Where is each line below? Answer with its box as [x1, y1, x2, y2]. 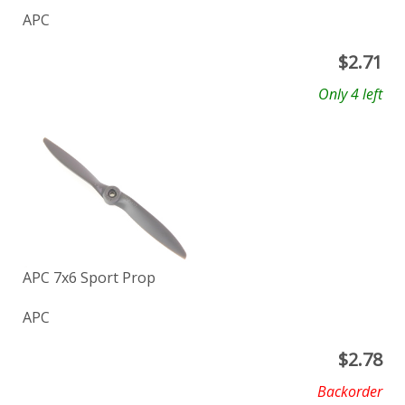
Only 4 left [318, 83, 382, 104]
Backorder [317, 381, 382, 401]
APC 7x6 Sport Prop [23, 268, 155, 287]
